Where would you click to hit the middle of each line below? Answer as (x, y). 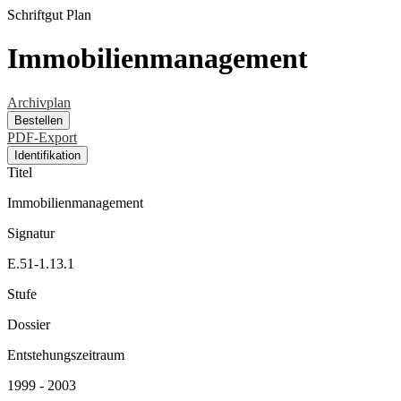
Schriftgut (35, 15)
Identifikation (47, 155)
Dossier (29, 324)
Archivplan (39, 102)
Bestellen (38, 120)
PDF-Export (42, 137)
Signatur (31, 233)
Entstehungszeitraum (66, 354)
